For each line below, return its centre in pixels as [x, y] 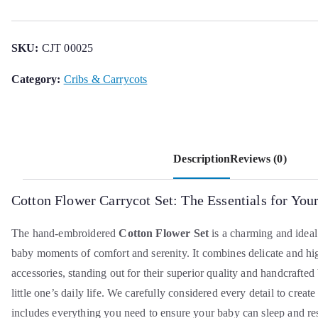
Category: [38, 79]
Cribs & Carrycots [105, 79]
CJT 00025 [67, 48]
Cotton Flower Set [164, 233]
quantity [29, 43]
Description [202, 159]
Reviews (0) [258, 159]
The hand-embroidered [65, 233]
